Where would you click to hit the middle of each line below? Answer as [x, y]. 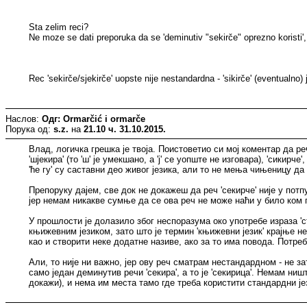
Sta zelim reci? [59, 27]
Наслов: [24, 119]
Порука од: [29, 129]
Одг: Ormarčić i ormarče [94, 119]
